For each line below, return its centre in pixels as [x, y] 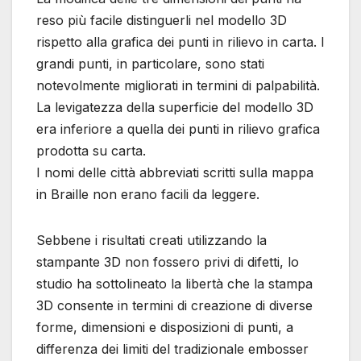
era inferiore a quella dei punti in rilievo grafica [178, 129]
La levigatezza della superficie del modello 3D [175, 108]
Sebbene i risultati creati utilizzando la [151, 241]
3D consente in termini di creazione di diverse [174, 306]
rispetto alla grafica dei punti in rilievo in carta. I [180, 42]
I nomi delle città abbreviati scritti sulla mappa [175, 173]
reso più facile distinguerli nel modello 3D [162, 21]
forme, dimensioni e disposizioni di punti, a [165, 328]
